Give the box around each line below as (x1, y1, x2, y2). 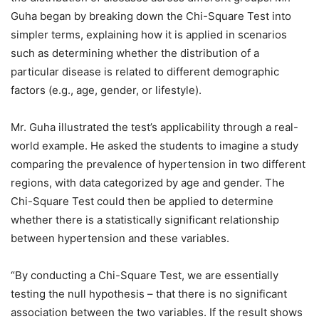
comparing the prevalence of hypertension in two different (11, 157, 305, 172)
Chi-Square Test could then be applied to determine (11, 194, 273, 209)
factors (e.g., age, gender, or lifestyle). (11, 83, 202, 98)
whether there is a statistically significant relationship (11, 213, 279, 227)
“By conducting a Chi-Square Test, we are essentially (11, 268, 278, 283)
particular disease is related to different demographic (11, 65, 279, 79)
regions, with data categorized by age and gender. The (11, 176, 285, 190)
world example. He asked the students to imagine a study (11, 139, 298, 153)
